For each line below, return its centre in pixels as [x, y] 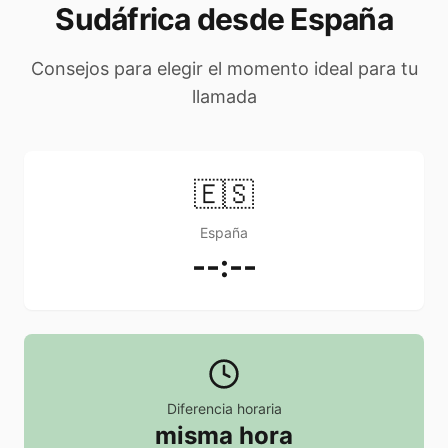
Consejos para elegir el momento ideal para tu [224, 69]
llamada [224, 97]
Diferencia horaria [224, 409]
